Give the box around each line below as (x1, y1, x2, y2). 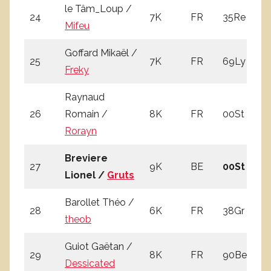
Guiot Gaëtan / (65, 240, 132, 252)
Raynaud (65, 91, 105, 103)
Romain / (65, 108, 108, 120)
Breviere (65, 152, 108, 164)
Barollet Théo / (65, 196, 134, 208)
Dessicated (65, 257, 115, 269)
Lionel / (65, 169, 107, 181)
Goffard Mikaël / (65, 47, 137, 59)
